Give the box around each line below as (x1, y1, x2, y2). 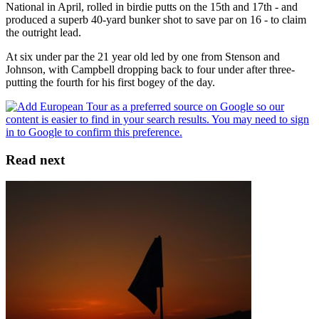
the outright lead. (6, 26, 81, 38)
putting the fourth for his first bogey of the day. (6, 75, 215, 88)
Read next (6, 152, 65, 167)
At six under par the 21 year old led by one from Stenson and (6, 50, 280, 63)
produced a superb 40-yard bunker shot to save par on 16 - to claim (6, 13, 306, 26)
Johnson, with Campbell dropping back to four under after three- (6, 63, 295, 75)
